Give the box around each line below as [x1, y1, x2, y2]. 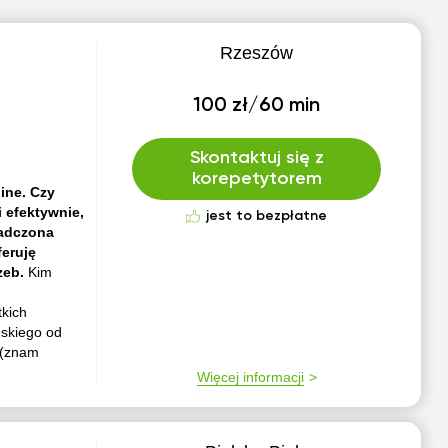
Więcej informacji [196, 369, 304, 385]
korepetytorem [191, 170, 322, 188]
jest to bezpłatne [206, 209, 328, 223]
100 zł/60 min [193, 96, 321, 116]
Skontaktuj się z [189, 149, 324, 167]
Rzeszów [220, 43, 294, 63]
